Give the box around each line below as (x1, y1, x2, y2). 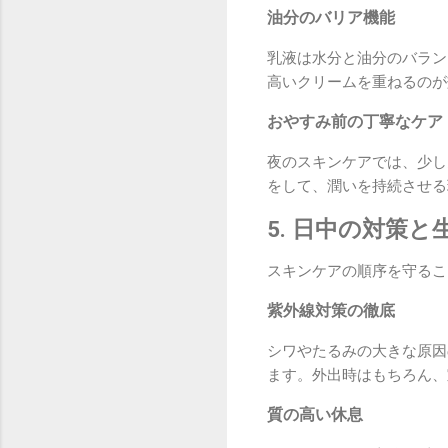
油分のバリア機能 (267, 7, 395, 27)
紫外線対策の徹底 (267, 301, 395, 321)
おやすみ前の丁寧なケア (267, 111, 443, 131)
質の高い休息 (267, 405, 363, 425)
